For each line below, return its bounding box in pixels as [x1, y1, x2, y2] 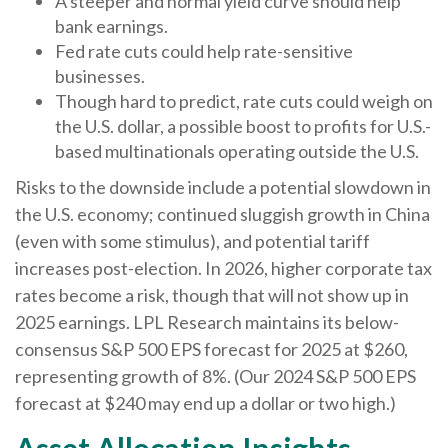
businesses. [55, 64, 145, 87]
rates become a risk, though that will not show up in [15, 283, 409, 306]
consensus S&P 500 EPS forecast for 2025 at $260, [15, 337, 408, 360]
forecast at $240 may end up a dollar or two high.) [15, 391, 396, 414]
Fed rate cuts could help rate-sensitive [55, 39, 353, 62]
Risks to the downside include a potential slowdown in [15, 175, 431, 198]
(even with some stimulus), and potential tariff [15, 229, 370, 252]
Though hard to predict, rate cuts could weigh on [55, 89, 433, 112]
